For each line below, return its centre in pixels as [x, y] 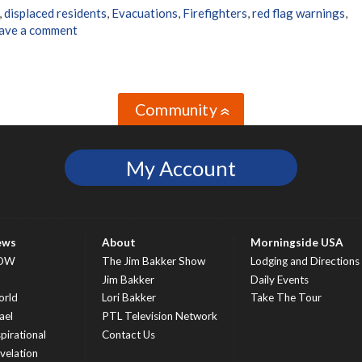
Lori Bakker [129, 298]
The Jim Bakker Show [154, 261]
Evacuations [145, 13]
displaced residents [55, 13]
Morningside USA [297, 243]
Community [176, 109]
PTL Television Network [160, 316]
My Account [181, 168]
